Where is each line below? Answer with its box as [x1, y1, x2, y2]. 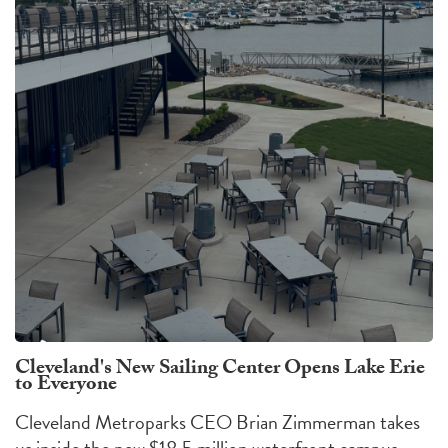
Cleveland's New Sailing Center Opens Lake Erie [15, 353, 425, 388]
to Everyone [15, 369, 117, 404]
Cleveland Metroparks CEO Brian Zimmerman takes [15, 407, 420, 438]
